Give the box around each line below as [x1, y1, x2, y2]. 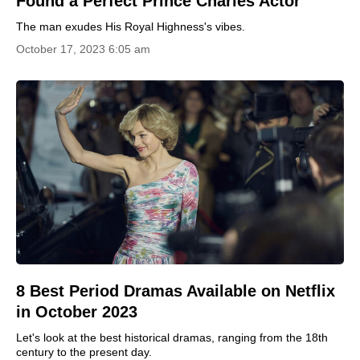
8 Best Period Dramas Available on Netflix [16, 282, 335, 300]
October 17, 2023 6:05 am [16, 42, 150, 55]
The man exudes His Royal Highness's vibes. [16, 19, 245, 33]
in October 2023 [16, 303, 137, 321]
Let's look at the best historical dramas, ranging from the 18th [16, 331, 328, 344]
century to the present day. [16, 346, 152, 358]
